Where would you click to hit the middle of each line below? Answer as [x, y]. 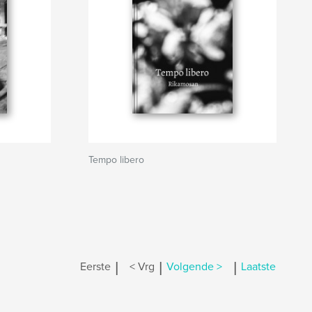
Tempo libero [116, 160]
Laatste [258, 267]
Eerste [95, 267]
